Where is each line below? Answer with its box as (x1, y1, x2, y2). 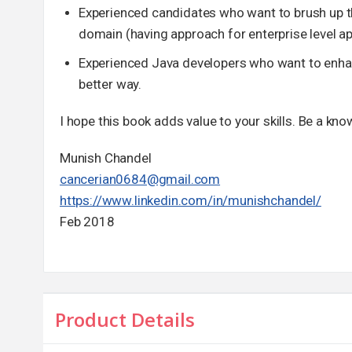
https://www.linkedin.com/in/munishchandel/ (60, 192, 321, 209)
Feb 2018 (60, 214, 115, 230)
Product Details (55, 306, 195, 333)
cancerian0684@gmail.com (60, 171, 221, 188)
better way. (79, 76, 142, 93)
